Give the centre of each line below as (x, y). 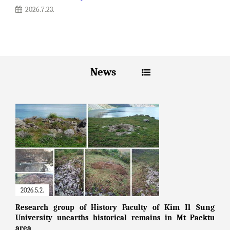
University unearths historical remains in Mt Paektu (115, 218)
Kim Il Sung (189, 207)
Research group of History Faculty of (90, 207)
